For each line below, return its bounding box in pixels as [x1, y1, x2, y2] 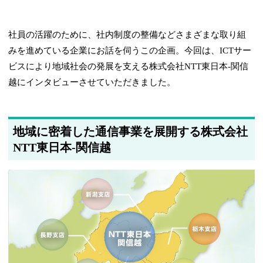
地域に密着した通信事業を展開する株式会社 [13, 124, 248, 138]
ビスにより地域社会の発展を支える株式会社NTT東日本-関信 [8, 61, 249, 71]
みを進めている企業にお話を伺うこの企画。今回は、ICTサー [8, 45, 252, 55]
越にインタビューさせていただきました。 [8, 77, 176, 87]
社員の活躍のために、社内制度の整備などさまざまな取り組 [8, 29, 247, 39]
